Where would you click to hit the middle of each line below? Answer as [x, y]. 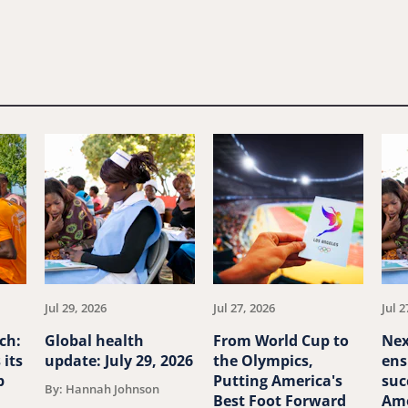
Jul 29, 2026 [75, 308]
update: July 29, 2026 [118, 361]
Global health [94, 341]
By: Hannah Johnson [102, 389]
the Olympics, [263, 361]
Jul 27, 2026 [244, 308]
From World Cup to [281, 341]
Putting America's [278, 381]
